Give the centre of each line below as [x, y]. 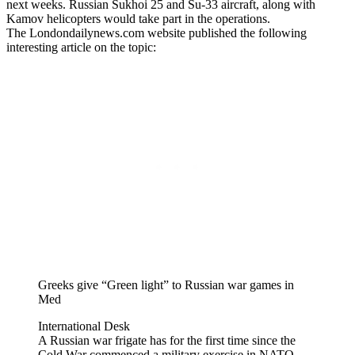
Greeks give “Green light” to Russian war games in [166, 284]
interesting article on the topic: [81, 47]
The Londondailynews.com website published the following [157, 32]
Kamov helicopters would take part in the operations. [138, 18]
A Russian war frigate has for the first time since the [167, 340]
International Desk [84, 326]
